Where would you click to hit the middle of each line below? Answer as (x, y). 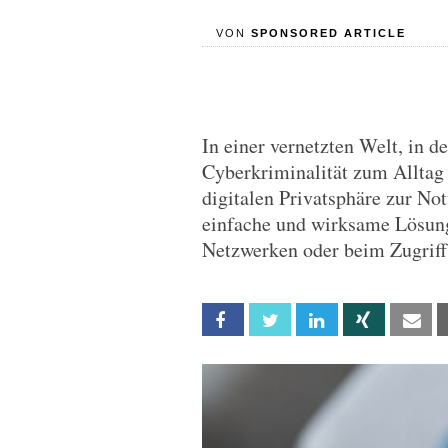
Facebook (271, 320)
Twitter (311, 320)
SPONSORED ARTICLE (328, 33)
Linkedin (359, 320)
